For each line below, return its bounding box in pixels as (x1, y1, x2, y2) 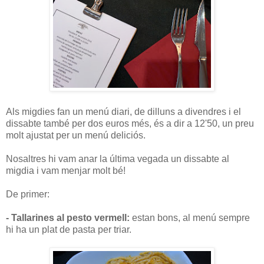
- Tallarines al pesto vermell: (6, 213, 132, 223)
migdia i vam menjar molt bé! (6, 166, 126, 176)
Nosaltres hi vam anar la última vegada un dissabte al (6, 154, 229, 164)
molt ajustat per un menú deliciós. (6, 130, 146, 140)
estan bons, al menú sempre (132, 213, 250, 223)
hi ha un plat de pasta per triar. (6, 225, 131, 235)
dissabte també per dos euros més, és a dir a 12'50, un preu (6, 118, 254, 128)
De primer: (6, 189, 49, 199)
